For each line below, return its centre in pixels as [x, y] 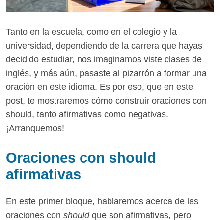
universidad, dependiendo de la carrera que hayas [104, 46]
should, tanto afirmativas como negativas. [87, 115]
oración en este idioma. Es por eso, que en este [99, 87]
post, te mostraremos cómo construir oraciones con [106, 101]
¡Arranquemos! [35, 128]
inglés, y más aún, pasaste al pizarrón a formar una [106, 73]
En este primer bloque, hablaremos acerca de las [102, 202]
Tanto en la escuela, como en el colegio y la [91, 32]
